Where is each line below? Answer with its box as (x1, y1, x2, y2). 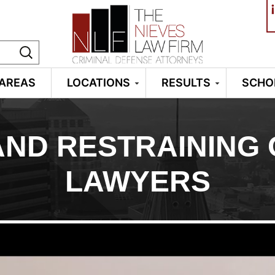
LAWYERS (64, 165, 211, 198)
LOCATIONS (66, 76, 130, 89)
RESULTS (161, 76, 211, 89)
